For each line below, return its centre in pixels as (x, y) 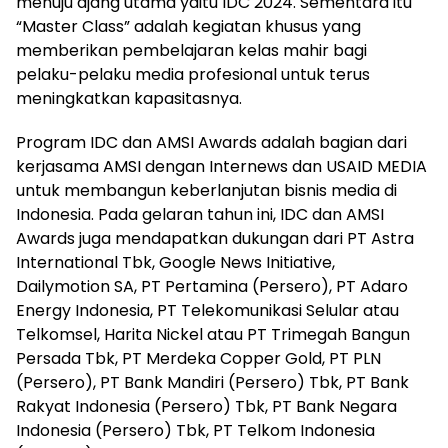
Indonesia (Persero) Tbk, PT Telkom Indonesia (195, 430)
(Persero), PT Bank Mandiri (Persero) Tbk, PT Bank (212, 382)
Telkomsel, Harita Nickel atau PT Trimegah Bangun (213, 334)
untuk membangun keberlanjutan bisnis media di (206, 190)
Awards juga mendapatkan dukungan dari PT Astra (215, 238)
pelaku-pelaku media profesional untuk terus (193, 74)
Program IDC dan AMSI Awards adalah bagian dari (211, 142)
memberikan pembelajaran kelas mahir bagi (191, 50)
